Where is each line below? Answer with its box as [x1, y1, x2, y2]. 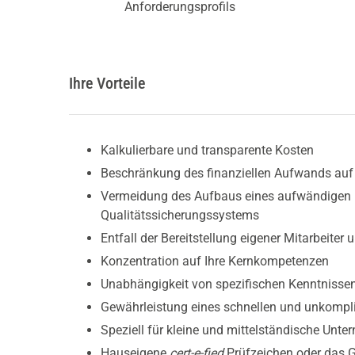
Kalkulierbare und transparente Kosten [101, 143, 314, 158]
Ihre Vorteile [69, 74, 145, 94]
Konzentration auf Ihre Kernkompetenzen [101, 254, 329, 269]
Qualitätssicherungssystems [101, 208, 259, 223]
